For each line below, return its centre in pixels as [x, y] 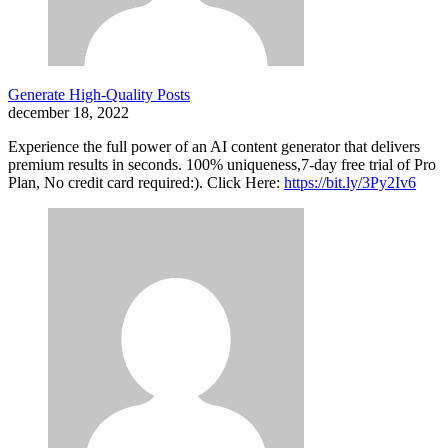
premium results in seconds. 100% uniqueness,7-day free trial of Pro [222, 165]
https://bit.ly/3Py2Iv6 [350, 183]
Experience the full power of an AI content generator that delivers [214, 147]
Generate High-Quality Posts [99, 95]
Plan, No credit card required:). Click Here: [146, 183]
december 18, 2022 [68, 113]
